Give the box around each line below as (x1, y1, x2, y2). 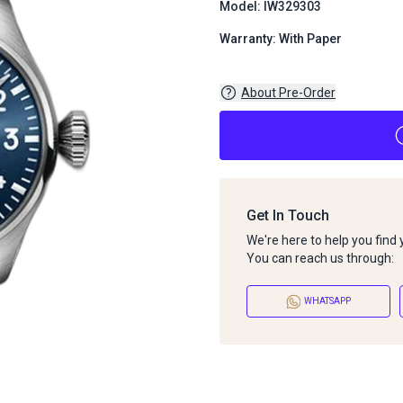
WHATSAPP (304, 296, 351, 307)
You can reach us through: (246, 250, 394, 265)
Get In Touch (246, 206, 329, 224)
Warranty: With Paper (219, 31, 342, 46)
